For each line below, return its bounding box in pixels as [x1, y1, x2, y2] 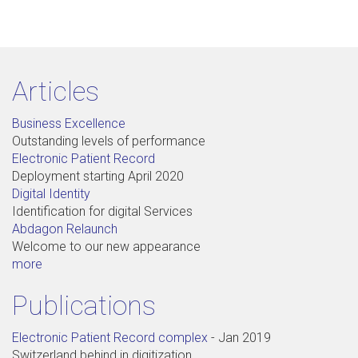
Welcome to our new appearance [12, 238, 201, 254]
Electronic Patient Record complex [12, 329, 208, 345]
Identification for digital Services [12, 203, 193, 219]
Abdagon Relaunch [12, 221, 117, 237]
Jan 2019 [218, 329, 271, 345]
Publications [12, 288, 156, 321]
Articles [12, 74, 99, 107]
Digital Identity [12, 185, 90, 201]
